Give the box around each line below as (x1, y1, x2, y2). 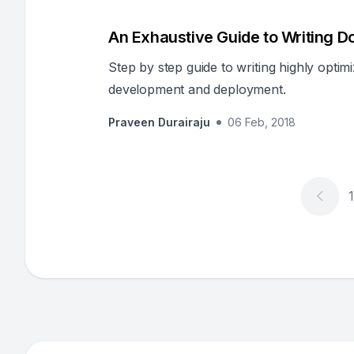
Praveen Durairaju (108, 115, 210, 129)
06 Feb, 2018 (228, 115, 296, 129)
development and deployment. (108, 81, 286, 97)
